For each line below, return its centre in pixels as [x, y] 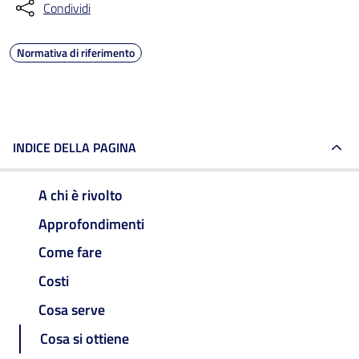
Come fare [70, 252]
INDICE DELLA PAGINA [75, 147]
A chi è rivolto [81, 195]
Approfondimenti [91, 224]
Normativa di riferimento [76, 52]
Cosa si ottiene [85, 338]
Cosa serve [72, 310]
